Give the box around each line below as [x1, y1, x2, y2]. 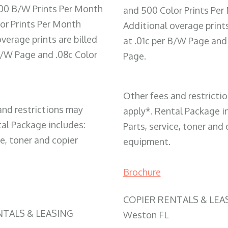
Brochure [123, 166, 161, 178]
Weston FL [123, 209, 168, 220]
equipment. [123, 135, 170, 147]
